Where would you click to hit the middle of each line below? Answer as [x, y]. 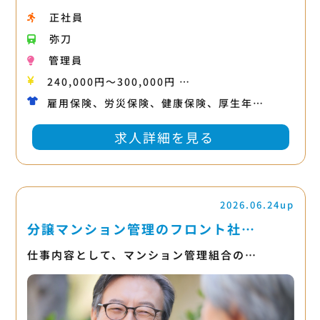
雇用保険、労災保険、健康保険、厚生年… [155, 102]
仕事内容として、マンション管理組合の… [142, 254]
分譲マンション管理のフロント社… [141, 228]
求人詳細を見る [164, 137]
